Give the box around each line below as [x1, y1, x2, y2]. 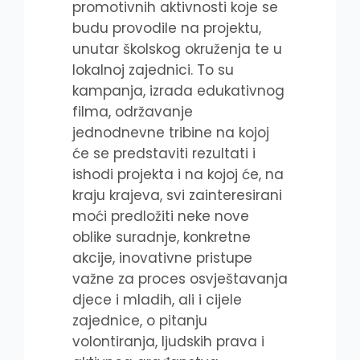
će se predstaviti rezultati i [72, 144, 256, 164]
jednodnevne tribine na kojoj [72, 123, 269, 143]
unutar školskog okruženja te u [72, 39, 282, 59]
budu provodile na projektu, [72, 18, 261, 39]
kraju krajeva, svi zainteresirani [72, 186, 282, 206]
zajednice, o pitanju [72, 311, 207, 331]
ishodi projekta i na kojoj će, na [72, 165, 284, 185]
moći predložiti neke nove [72, 207, 249, 227]
